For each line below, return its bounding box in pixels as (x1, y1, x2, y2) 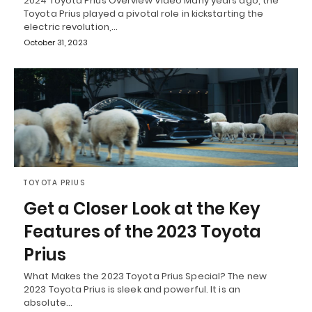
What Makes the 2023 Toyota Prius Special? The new (24, 270, 267, 283)
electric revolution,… (24, 20, 118, 34)
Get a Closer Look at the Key (24, 197, 260, 221)
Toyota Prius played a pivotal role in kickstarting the (24, 7, 264, 21)
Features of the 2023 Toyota (24, 220, 261, 244)
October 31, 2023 (24, 37, 88, 49)
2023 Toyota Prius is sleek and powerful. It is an (24, 283, 240, 297)
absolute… (24, 296, 72, 310)
